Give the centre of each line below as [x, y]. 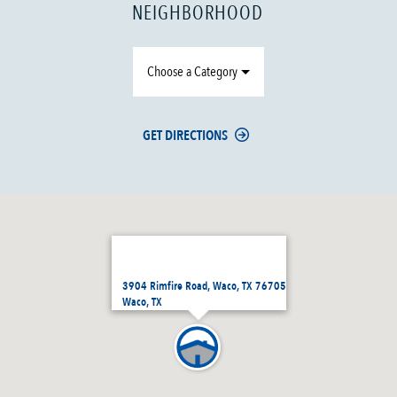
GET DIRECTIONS [186, 136]
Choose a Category [193, 72]
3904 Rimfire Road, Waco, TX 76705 [204, 287]
